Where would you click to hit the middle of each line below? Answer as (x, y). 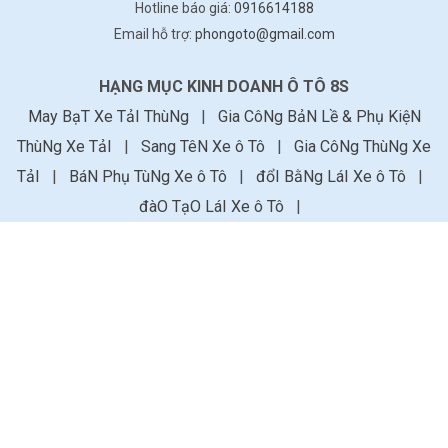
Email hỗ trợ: (154, 34)
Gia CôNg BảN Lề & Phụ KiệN (319, 117)
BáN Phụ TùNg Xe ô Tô (150, 177)
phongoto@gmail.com (264, 34)
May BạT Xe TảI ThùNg (110, 117)
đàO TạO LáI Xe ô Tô (213, 207)
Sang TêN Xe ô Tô (205, 147)
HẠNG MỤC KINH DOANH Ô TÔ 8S (224, 87)
